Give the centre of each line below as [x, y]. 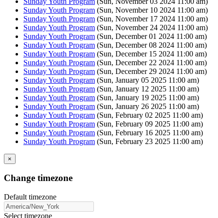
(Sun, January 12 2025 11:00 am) [147, 89]
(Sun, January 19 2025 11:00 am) [147, 97]
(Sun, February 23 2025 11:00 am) [149, 141]
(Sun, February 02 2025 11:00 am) [149, 115]
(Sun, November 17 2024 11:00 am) [151, 18]
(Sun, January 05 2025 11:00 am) [147, 80]
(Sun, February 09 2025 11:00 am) [149, 124]
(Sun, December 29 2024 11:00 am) [151, 71]
